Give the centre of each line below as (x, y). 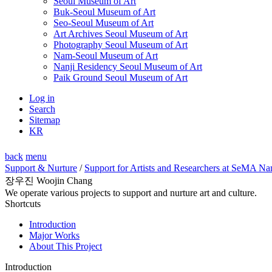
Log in (42, 98)
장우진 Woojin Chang (49, 180)
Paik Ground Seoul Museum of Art (121, 77)
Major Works (54, 235)
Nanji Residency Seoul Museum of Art (128, 66)
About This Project (66, 246)
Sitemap (45, 120)
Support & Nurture (41, 168)
